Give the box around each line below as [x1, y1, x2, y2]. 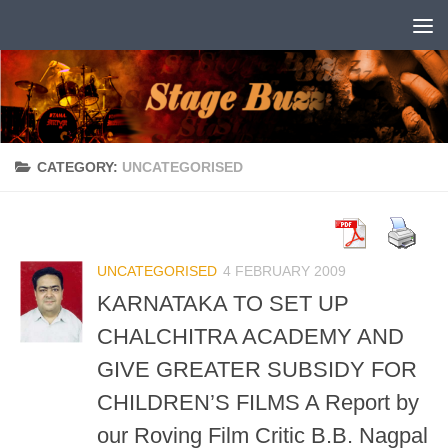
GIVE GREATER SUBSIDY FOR [97, 356, 417, 382]
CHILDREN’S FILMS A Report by [97, 389, 419, 415]
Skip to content [27, 19, 142, 36]
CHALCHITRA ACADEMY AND [97, 323, 404, 349]
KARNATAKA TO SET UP [97, 290, 349, 316]
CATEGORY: [37, 158, 122, 175]
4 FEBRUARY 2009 [223, 262, 346, 279]
